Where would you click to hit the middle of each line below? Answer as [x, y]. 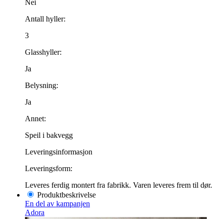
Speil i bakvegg [49, 135]
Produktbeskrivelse [66, 195]
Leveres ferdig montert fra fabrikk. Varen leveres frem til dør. [119, 185]
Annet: [35, 118]
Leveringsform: [49, 168]
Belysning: [42, 85]
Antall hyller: [45, 19]
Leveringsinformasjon [59, 152]
